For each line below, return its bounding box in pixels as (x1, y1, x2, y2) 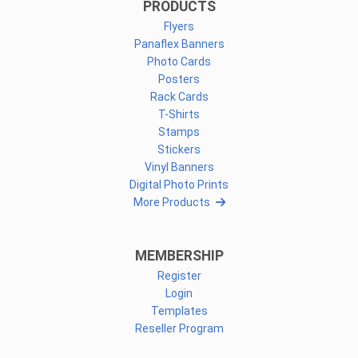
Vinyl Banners (144, 160, 214, 173)
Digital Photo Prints (129, 177, 229, 191)
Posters (158, 72, 200, 86)
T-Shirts (158, 107, 200, 121)
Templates (150, 304, 208, 317)
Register (157, 268, 201, 282)
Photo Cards (147, 54, 211, 68)
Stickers (157, 142, 201, 156)
